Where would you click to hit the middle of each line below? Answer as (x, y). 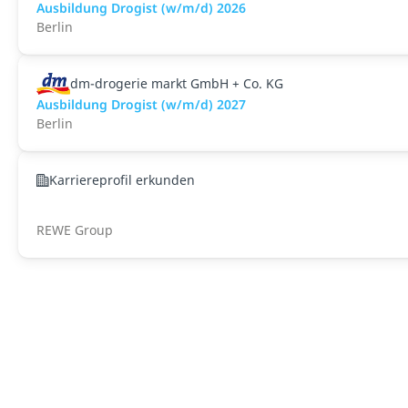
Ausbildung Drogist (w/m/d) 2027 (141, 104)
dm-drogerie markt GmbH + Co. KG (176, 83)
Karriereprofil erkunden (122, 180)
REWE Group (75, 230)
